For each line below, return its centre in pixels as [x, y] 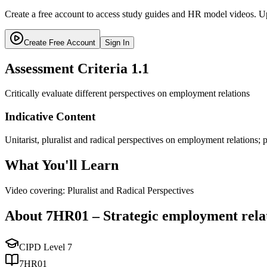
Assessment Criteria [68, 68]
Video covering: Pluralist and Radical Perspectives [99, 190]
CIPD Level [43, 247]
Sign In [117, 42]
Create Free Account [60, 42]
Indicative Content [50, 117]
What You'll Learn [62, 165]
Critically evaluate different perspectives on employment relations [127, 94]
